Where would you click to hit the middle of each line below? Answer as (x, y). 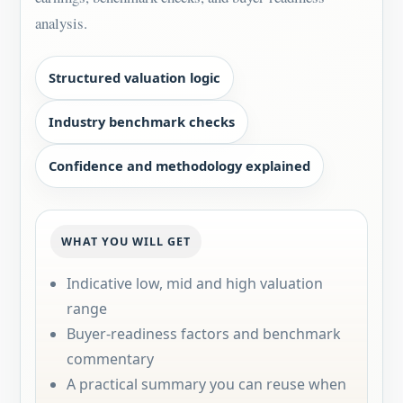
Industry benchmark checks (142, 121)
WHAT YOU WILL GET (126, 242)
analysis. (61, 23)
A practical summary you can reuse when (206, 384)
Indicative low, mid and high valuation (195, 283)
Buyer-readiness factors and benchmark (204, 334)
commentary (110, 359)
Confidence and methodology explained (179, 166)
